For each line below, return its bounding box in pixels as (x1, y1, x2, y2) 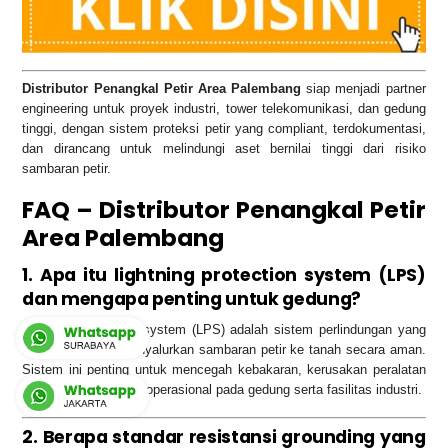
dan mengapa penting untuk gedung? (22, 287, 361, 312)
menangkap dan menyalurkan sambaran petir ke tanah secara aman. (22, 342, 426, 358)
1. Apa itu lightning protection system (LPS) (22, 263, 426, 288)
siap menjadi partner (301, 80, 426, 96)
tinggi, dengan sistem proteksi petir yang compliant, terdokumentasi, (22, 120, 426, 136)
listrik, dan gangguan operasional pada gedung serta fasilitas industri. (22, 382, 423, 398)
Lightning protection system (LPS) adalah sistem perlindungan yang (22, 322, 426, 338)
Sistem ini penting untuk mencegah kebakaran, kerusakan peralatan (22, 362, 426, 378)
